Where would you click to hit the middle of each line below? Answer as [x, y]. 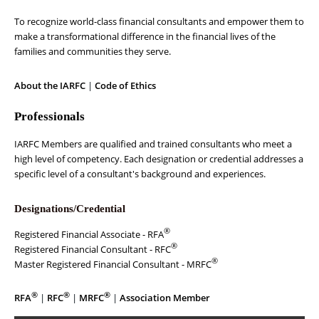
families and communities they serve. [93, 51]
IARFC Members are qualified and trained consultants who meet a [153, 144]
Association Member [165, 298]
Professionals [49, 116]
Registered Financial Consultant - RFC [93, 249]
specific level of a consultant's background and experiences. [140, 174]
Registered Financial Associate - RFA [89, 234]
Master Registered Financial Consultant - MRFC [113, 264]
